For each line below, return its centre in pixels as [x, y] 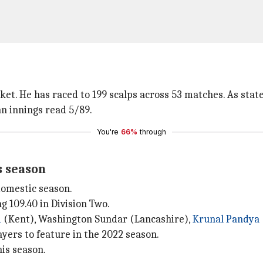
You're [108, 132]
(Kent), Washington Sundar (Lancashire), [97, 219]
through [153, 132]
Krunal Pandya [226, 219]
